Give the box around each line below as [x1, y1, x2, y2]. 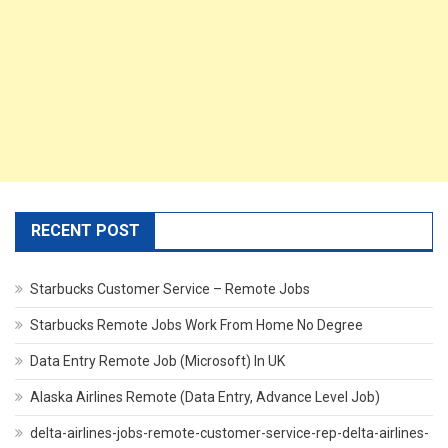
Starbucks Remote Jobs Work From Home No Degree [30, 317, 363, 333]
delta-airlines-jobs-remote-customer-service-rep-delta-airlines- [30, 425, 429, 441]
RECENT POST [31, 221, 140, 240]
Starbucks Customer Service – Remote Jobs [30, 281, 310, 297]
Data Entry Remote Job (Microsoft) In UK [30, 353, 285, 369]
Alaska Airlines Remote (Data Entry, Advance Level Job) [30, 389, 380, 405]
